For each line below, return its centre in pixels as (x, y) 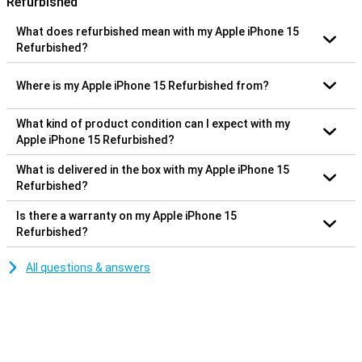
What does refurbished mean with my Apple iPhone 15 (158, 31)
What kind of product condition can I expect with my (153, 123)
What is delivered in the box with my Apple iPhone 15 (153, 169)
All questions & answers (88, 267)
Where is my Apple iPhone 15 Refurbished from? (143, 85)
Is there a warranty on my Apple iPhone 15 (126, 215)
